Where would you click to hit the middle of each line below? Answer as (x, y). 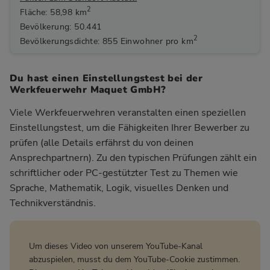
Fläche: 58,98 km (54, 12)
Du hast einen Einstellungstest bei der (106, 78)
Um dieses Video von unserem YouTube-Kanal (116, 246)
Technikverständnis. (53, 203)
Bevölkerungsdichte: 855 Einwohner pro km (107, 41)
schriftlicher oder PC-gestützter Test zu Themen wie (124, 173)
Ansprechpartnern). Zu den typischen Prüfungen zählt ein (133, 158)
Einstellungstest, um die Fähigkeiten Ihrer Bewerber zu (130, 127)
